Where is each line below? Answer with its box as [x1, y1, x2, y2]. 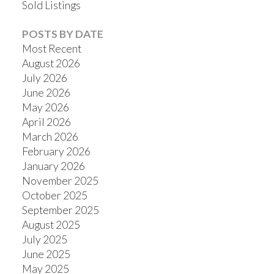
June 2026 [21, 86, 70, 99]
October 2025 [21, 188, 87, 202]
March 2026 [21, 130, 78, 143]
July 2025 [21, 232, 67, 246]
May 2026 [21, 100, 69, 114]
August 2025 [21, 218, 80, 231]
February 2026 [21, 144, 91, 158]
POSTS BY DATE [21, 27, 103, 40]
